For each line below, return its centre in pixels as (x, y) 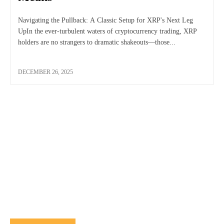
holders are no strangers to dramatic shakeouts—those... (97, 42)
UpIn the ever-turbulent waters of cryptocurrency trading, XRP (107, 31)
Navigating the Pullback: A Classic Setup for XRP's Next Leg (105, 20)
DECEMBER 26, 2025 (45, 72)
